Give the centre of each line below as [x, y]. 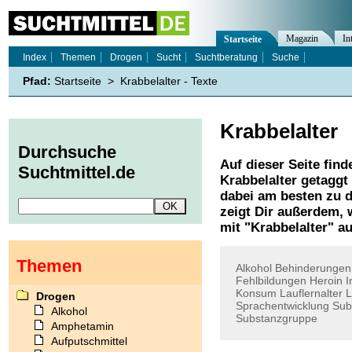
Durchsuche [67, 152]
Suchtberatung [226, 57]
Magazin [302, 38]
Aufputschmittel [89, 341]
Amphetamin [82, 326]
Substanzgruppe [277, 318]
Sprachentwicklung [282, 306]
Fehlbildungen [271, 280]
